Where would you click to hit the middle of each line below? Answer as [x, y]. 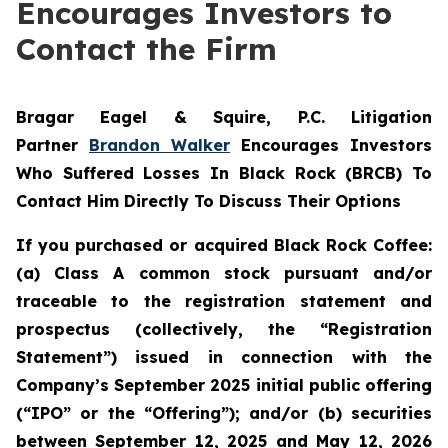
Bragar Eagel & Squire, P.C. [183, 117]
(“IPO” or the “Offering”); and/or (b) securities [224, 413]
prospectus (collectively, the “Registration [224, 329]
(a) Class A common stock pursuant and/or [224, 273]
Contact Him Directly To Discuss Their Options [208, 201]
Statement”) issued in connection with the [224, 357]
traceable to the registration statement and [224, 301]
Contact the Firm [146, 49]
